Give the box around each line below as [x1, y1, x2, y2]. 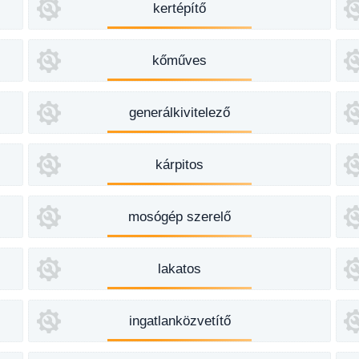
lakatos [158, 261, 201, 276]
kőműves [152, 53, 207, 68]
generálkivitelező [129, 105, 230, 120]
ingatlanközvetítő [128, 313, 231, 329]
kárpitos [155, 157, 204, 172]
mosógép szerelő [128, 209, 231, 224]
